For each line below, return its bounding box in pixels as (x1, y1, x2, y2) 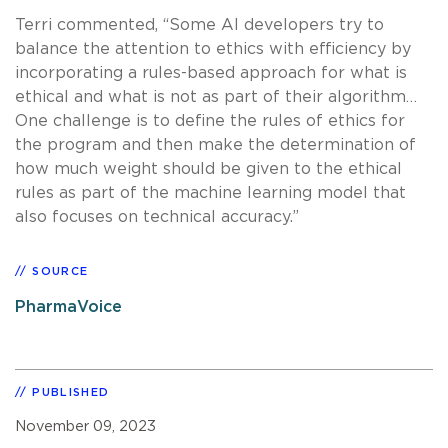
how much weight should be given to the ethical (15, 160, 402, 177)
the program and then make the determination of (15, 136, 416, 153)
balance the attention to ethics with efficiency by (15, 40, 411, 57)
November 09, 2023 (15, 418, 156, 434)
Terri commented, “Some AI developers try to (15, 16, 384, 33)
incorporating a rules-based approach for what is (15, 64, 407, 81)
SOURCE (32, 265, 89, 277)
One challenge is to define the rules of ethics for (15, 112, 405, 129)
